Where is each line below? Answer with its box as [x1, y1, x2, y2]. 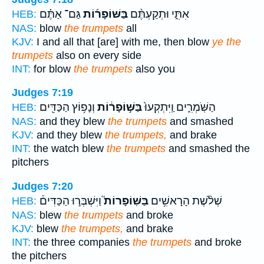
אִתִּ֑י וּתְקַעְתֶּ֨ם [128, 7, 189, 21]
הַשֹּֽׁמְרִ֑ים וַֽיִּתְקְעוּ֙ [142, 101, 216, 114]
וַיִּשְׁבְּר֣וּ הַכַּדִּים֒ [39, 194, 101, 208]
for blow [31, 62, 74, 75]
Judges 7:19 [12, 87, 73, 99]
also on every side [53, 49, 141, 61]
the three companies [31, 236, 133, 249]
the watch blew [31, 143, 107, 155]
